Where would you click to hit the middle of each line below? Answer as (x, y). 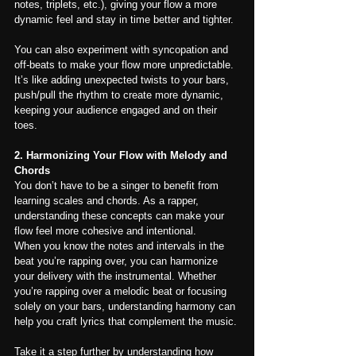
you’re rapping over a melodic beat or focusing (122, 291)
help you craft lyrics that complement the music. (126, 321)
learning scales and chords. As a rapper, (108, 200)
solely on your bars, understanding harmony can (126, 306)
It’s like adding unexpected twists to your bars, (123, 79)
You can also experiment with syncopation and (123, 49)
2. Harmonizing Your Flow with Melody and (122, 155)
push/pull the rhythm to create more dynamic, (120, 95)
